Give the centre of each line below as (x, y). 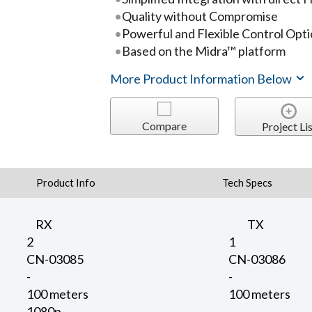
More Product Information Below (202, 78)
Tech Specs (248, 182)
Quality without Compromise (200, 16)
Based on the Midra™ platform (203, 50)
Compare (164, 125)
